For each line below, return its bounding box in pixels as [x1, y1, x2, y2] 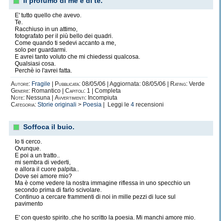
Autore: [11, 80, 30, 87]
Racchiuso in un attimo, [15, 26, 77, 33]
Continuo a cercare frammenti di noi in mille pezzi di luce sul [15, 193, 176, 200]
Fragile [32, 80, 50, 87]
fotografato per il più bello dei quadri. [15, 33, 113, 39]
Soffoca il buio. [23, 123, 74, 131]
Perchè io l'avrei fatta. [15, 67, 72, 74]
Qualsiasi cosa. [15, 60, 56, 67]
